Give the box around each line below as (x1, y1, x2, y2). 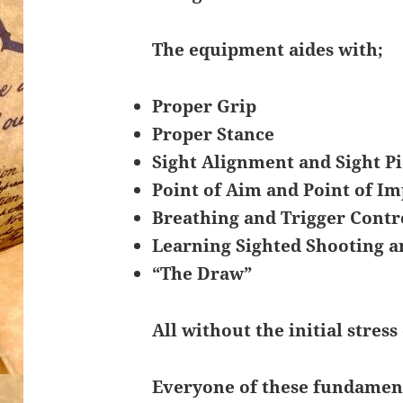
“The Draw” (151, 262, 252, 286)
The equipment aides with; (151, 38, 383, 62)
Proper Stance (151, 122, 274, 147)
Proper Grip (151, 94, 256, 119)
